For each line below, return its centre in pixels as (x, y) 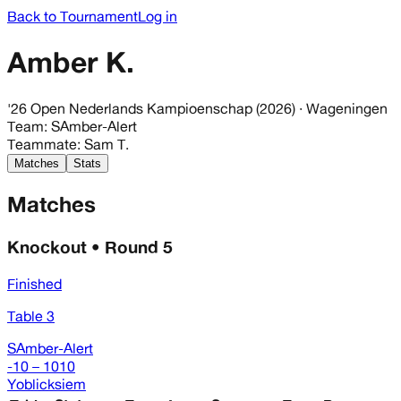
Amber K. (71, 62)
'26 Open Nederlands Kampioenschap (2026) (151, 108)
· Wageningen (341, 108)
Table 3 (31, 316)
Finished (34, 284)
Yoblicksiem (47, 384)
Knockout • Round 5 (90, 247)
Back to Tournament (73, 16)
